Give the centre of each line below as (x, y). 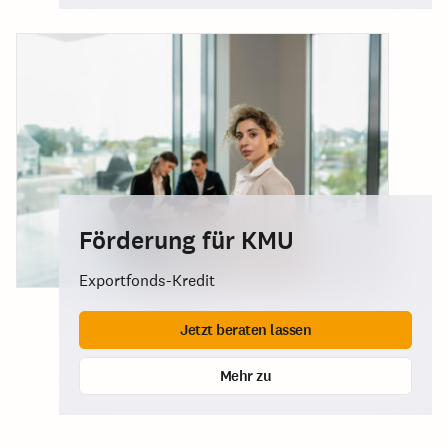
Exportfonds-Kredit (147, 280)
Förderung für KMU (186, 240)
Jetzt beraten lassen (245, 329)
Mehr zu (245, 375)
